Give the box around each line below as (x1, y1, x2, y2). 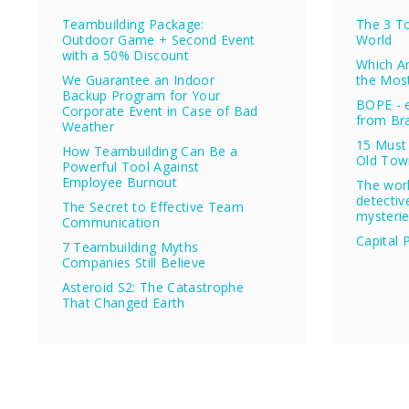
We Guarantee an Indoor (61, 71, 215, 89)
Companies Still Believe (61, 254, 206, 272)
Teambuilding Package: (61, 16, 204, 34)
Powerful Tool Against (61, 158, 200, 176)
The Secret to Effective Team (61, 198, 245, 216)
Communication (61, 214, 160, 232)
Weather (61, 118, 114, 136)
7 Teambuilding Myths (61, 238, 199, 257)
